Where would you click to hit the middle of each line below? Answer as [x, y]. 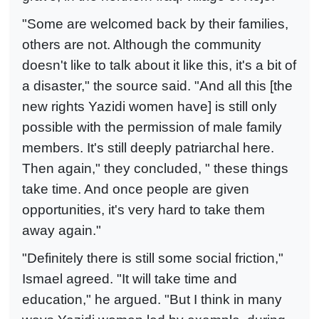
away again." [62, 230]
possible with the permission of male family [152, 127]
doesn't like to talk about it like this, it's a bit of [159, 65]
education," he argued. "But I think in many [152, 299]
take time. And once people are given [136, 189]
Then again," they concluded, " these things [155, 168]
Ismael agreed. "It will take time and [130, 278]
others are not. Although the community [142, 44]
